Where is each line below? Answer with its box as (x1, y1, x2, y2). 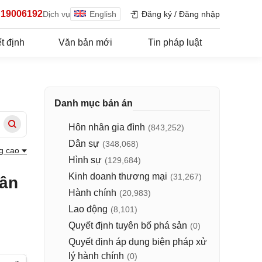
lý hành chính (68, 251, 124, 261)
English (89, 9, 116, 19)
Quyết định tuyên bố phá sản (68, 220, 187, 230)
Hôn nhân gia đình (68, 122, 145, 132)
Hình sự (68, 155, 102, 165)
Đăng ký (139, 9, 172, 19)
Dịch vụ (43, 9, 70, 19)
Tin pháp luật (148, 37, 202, 47)
